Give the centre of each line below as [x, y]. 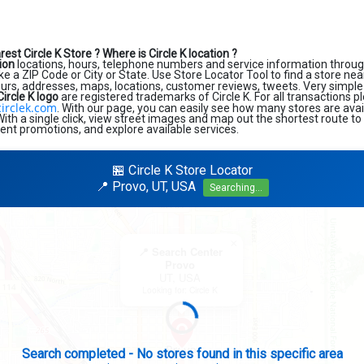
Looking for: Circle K [180, 290]
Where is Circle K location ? [170, 54]
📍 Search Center [180, 251]
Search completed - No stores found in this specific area [182, 354]
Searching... [236, 188]
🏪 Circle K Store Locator [182, 170]
